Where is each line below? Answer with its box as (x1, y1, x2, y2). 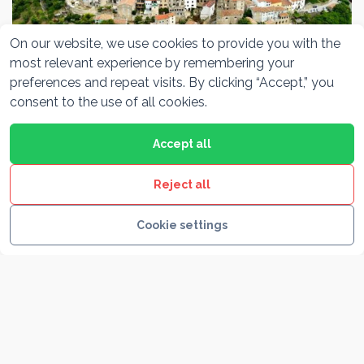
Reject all (154, 178, 210, 191)
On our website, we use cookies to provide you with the (10, 35, 340, 51)
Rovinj (24, 332, 79, 357)
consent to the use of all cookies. (10, 93, 207, 110)
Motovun (24, 80, 106, 105)
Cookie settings (136, 219, 227, 232)
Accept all (153, 137, 211, 150)
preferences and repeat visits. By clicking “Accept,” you (10, 74, 334, 90)
